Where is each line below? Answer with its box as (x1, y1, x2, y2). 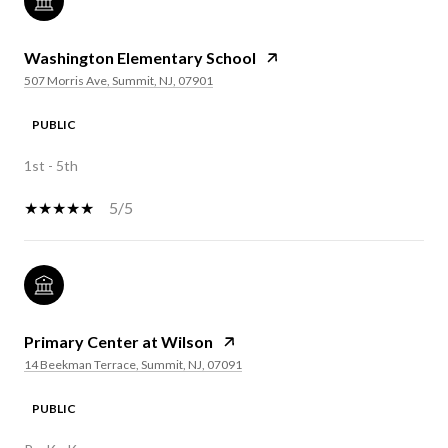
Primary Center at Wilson (24, 331, 213, 351)
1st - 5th (24, 156, 78, 174)
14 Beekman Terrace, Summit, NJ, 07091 (24, 356, 242, 372)
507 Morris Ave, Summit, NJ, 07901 (24, 72, 213, 88)
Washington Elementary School (24, 47, 256, 67)
